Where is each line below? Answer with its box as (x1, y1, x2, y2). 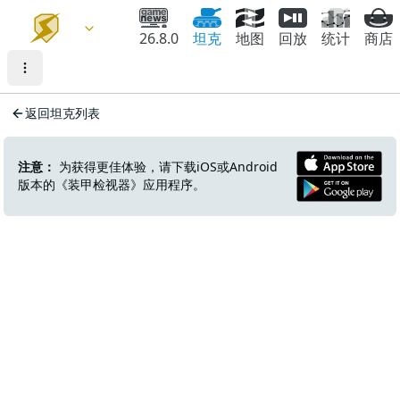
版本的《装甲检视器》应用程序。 (18, 176, 205, 194)
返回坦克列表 (25, 104, 100, 121)
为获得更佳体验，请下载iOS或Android (55, 158, 278, 176)
